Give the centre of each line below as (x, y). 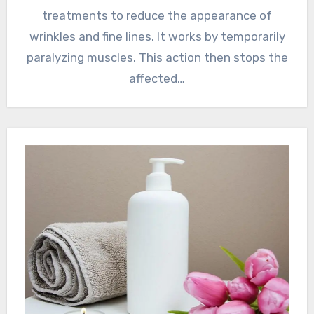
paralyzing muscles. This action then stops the (157, 57)
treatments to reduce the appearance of (157, 15)
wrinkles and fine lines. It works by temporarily (157, 36)
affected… (157, 78)
